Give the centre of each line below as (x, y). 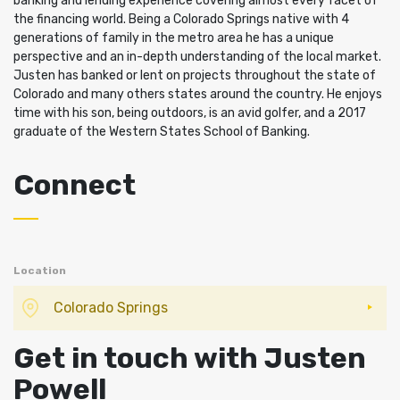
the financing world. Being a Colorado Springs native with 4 (181, 20)
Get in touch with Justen (190, 358)
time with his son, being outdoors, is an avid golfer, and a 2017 (190, 113)
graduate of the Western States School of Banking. (162, 132)
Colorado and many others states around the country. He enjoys (198, 95)
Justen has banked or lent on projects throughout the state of (195, 76)
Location (40, 271)
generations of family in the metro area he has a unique (174, 38)
